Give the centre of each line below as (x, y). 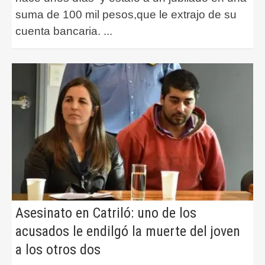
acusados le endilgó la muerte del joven (128, 231)
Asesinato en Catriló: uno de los (106, 213)
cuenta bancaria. (59, 31)
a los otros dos (58, 249)
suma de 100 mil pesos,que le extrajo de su (126, 15)
